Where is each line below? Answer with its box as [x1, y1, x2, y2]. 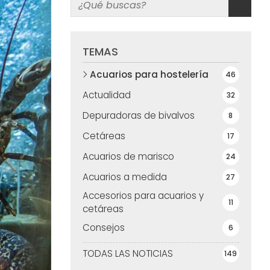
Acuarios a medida [82, 170, 167, 183]
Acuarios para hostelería [89, 67, 209, 81]
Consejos [82, 221, 125, 234]
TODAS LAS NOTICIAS [82, 246, 173, 260]
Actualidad [82, 88, 131, 101]
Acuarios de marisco [82, 149, 174, 163]
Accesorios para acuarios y [82, 189, 204, 202]
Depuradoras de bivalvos [82, 108, 195, 122]
